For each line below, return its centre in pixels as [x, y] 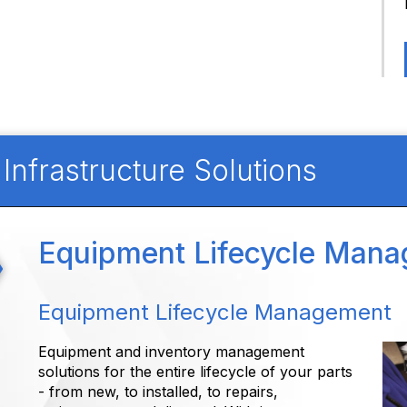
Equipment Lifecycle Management [215, 313]
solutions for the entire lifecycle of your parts [196, 372]
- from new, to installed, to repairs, [159, 392]
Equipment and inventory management [172, 352]
